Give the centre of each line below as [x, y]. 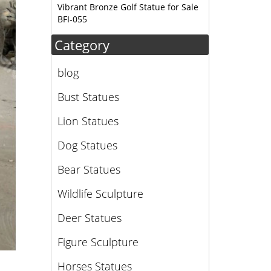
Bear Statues [89, 169]
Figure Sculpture [98, 242]
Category [82, 45]
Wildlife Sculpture [100, 194]
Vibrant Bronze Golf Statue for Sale [128, 7]
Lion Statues [88, 121]
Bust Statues [88, 97]
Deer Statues [89, 218]
